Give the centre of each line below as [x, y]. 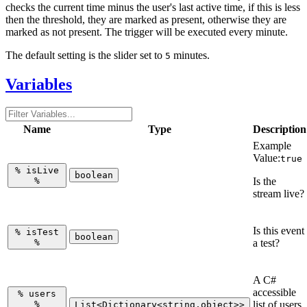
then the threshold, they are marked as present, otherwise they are [146, 19]
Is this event [279, 231]
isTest [40, 232]
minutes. [190, 55]
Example [272, 146]
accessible [274, 293]
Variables [39, 84]
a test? [266, 243]
